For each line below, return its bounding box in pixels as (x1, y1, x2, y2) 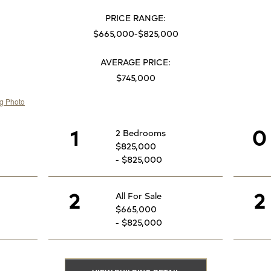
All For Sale (116, 189, 162, 202)
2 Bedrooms (116, 126, 166, 139)
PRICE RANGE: (105, 11, 166, 24)
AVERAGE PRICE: (100, 55, 171, 68)
